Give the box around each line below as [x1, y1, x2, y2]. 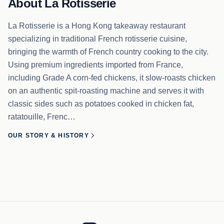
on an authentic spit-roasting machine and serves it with [8, 86, 204, 95]
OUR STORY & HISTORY [8, 132, 89, 139]
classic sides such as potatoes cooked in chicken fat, [8, 99, 194, 108]
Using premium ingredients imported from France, [8, 60, 183, 69]
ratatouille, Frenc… [8, 112, 75, 121]
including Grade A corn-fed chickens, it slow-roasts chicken [8, 73, 215, 82]
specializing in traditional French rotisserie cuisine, [8, 34, 187, 43]
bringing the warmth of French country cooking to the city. [8, 47, 208, 56]
